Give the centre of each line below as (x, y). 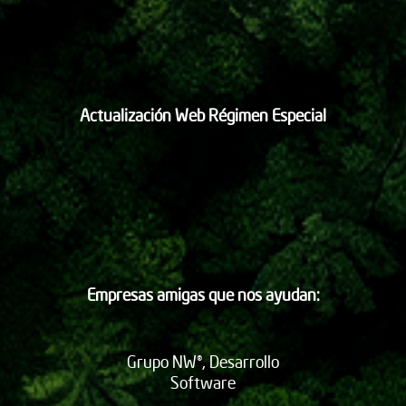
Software (203, 382)
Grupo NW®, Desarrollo (203, 362)
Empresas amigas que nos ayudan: (203, 294)
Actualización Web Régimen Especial (203, 114)
